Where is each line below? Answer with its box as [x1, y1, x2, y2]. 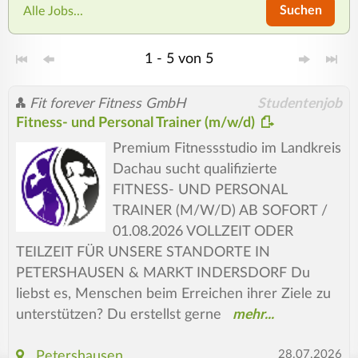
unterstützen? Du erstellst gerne [15, 308, 221, 321]
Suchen [279, 4, 322, 18]
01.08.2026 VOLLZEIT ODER [112, 225, 293, 238]
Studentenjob [257, 97, 343, 111]
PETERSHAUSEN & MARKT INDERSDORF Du [15, 266, 310, 280]
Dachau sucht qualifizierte [112, 162, 277, 176]
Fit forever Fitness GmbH [25, 97, 185, 111]
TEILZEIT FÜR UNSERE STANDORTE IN [15, 245, 270, 259]
